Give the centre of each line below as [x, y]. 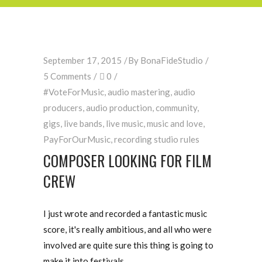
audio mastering [139, 92]
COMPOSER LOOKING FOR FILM [127, 161]
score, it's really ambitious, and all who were [127, 229]
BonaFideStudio [172, 60]
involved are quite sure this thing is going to [128, 245]
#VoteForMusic [74, 92]
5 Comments [67, 76]
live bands [83, 123]
